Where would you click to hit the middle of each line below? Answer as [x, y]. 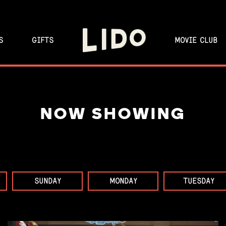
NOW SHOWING [113, 115]
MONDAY [123, 181]
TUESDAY [199, 181]
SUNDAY [47, 181]
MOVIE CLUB [196, 40]
